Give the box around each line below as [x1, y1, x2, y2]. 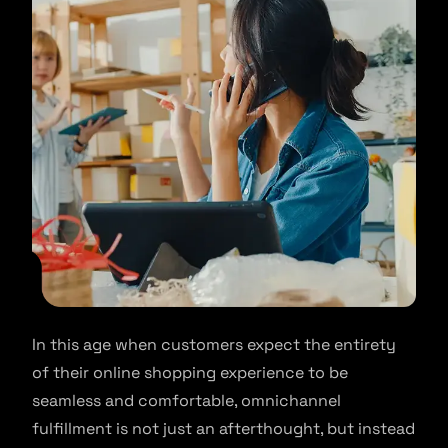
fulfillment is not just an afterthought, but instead [32, 418, 415, 440]
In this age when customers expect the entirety [32, 334, 396, 356]
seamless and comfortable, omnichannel [32, 390, 341, 412]
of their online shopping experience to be [32, 362, 348, 384]
